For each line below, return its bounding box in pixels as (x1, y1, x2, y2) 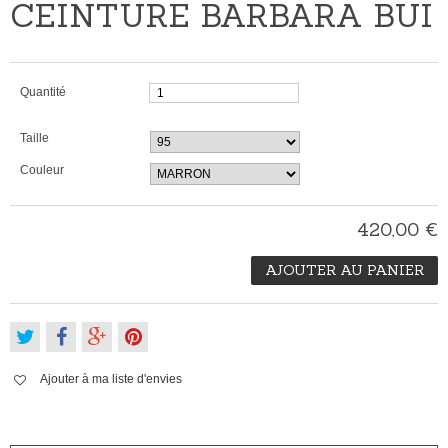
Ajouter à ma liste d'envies (40, 372, 182, 387)
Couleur (20, 163, 67, 178)
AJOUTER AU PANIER (265, 261, 424, 280)
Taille (20, 131, 52, 146)
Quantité (20, 85, 66, 100)
